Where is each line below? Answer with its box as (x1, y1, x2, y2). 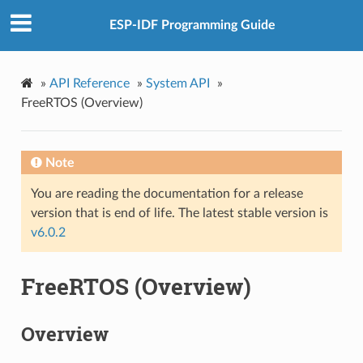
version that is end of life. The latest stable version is (30, 206, 328, 220)
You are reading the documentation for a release (30, 186, 303, 200)
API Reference (49, 76, 130, 90)
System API (145, 76, 210, 90)
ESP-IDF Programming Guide (109, 19, 275, 32)
